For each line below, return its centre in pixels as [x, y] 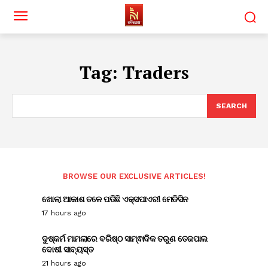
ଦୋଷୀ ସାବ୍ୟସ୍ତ [68, 249]
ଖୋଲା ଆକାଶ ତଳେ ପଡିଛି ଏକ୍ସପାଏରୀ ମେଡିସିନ [115, 199]
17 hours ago [64, 213]
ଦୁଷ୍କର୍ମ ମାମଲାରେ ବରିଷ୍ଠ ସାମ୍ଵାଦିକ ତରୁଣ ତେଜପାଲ [125, 238]
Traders [156, 72]
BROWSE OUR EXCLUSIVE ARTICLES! [134, 176]
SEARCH [232, 106]
